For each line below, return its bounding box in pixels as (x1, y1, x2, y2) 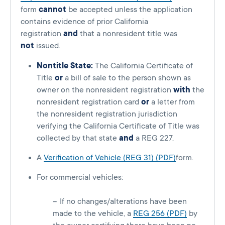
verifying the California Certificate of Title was (37, 122, 199, 131)
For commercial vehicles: (37, 173, 123, 182)
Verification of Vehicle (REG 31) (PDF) (44, 153, 176, 163)
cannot (39, 5, 66, 15)
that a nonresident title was (78, 29, 177, 39)
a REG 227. (134, 134, 174, 143)
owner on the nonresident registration (37, 85, 173, 95)
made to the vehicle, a (53, 209, 133, 218)
